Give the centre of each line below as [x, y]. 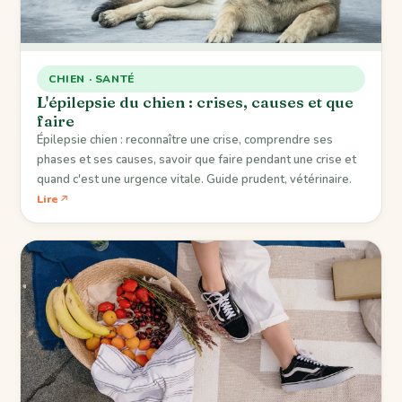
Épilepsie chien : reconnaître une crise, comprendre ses [185, 140]
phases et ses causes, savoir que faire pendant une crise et [197, 159]
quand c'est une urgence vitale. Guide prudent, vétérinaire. [194, 179]
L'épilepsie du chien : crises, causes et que [195, 101]
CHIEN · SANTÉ [92, 79]
